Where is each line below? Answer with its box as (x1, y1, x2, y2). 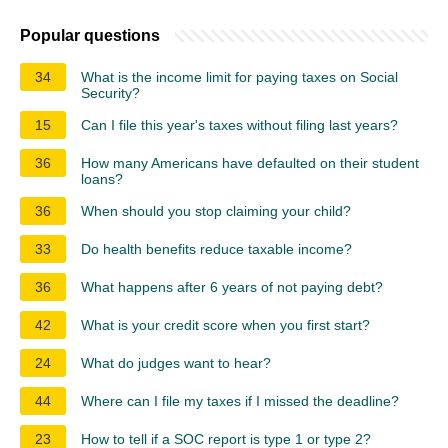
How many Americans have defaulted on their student (81, 154, 419, 171)
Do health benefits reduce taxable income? (81, 240, 352, 257)
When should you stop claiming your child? (81, 202, 351, 219)
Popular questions (20, 26, 160, 44)
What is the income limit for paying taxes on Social (81, 68, 398, 85)
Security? (81, 84, 140, 101)
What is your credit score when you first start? (81, 316, 370, 333)
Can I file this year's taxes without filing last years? (81, 116, 398, 133)
